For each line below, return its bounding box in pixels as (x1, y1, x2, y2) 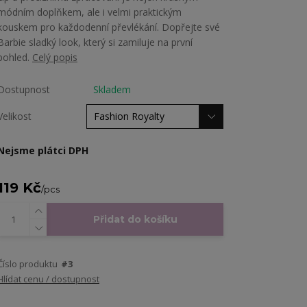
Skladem (93, 83, 131, 97)
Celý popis (32, 51, 77, 64)
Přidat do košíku (93, 213, 177, 226)
